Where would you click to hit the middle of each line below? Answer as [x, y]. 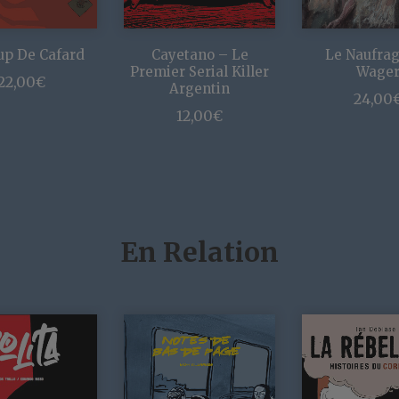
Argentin [199, 89]
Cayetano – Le [199, 55]
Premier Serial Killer [199, 72]
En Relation [199, 252]
